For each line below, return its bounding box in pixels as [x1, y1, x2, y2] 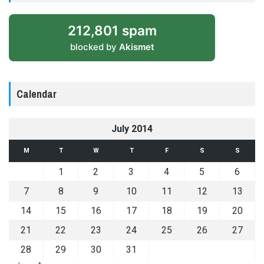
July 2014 [111, 123, 153, 134]
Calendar [16, 86, 57, 101]
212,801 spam [67, 22, 157, 38]
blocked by [70, 41, 119, 52]
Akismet [118, 41, 154, 52]
